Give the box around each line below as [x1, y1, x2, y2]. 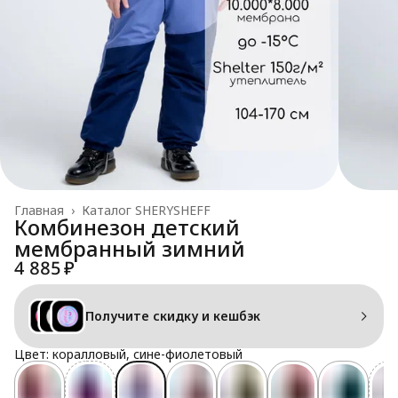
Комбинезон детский [14, 211, 240, 242]
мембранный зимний [14, 233, 245, 263]
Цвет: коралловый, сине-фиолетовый [14, 345, 243, 362]
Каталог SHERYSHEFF [82, 201, 211, 219]
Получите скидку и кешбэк [85, 306, 260, 324]
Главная [14, 201, 64, 219]
